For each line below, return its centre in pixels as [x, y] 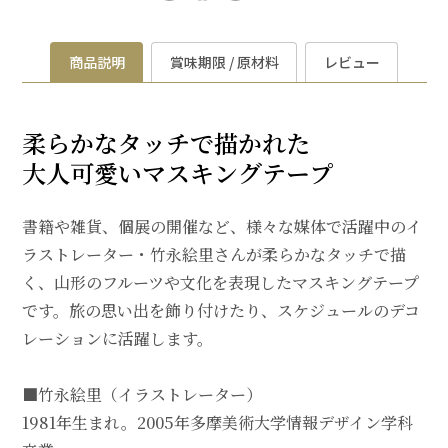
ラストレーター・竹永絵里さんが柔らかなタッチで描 [213, 254]
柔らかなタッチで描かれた [165, 142]
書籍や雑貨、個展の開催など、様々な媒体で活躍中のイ [221, 226]
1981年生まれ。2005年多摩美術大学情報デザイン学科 [217, 422]
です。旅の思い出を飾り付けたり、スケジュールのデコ [220, 310]
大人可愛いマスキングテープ [177, 172]
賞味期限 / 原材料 [224, 62]
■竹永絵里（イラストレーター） [141, 394]
